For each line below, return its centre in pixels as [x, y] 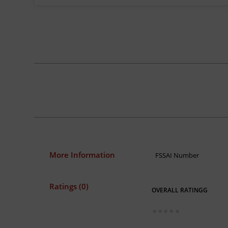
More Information [82, 154]
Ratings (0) [69, 186]
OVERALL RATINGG [179, 190]
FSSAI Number [177, 155]
